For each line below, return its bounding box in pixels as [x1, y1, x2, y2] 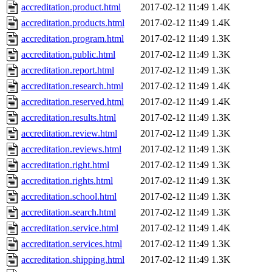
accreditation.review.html [21, 128, 117, 139]
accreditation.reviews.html [21, 144, 121, 155]
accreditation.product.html [21, 2, 121, 13]
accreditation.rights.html [21, 175, 113, 186]
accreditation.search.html [21, 207, 116, 218]
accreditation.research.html [21, 81, 123, 92]
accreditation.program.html [21, 33, 124, 44]
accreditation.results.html [21, 112, 116, 123]
